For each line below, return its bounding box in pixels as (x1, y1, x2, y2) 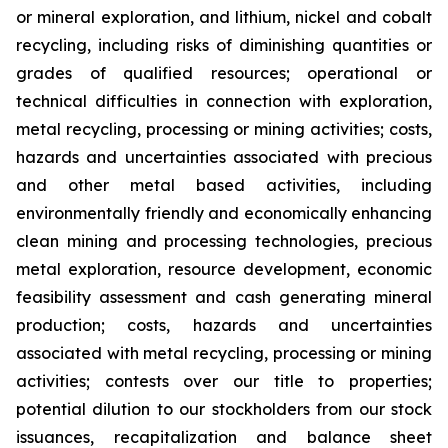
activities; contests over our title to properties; (16, 371, 432, 391)
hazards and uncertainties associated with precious (16, 147, 432, 167)
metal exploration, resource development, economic (16, 259, 432, 279)
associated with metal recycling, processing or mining (16, 343, 432, 363)
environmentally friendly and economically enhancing (16, 203, 432, 223)
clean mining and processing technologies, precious (16, 231, 432, 251)
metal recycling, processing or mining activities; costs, (16, 119, 432, 139)
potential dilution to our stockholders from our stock (16, 399, 432, 419)
